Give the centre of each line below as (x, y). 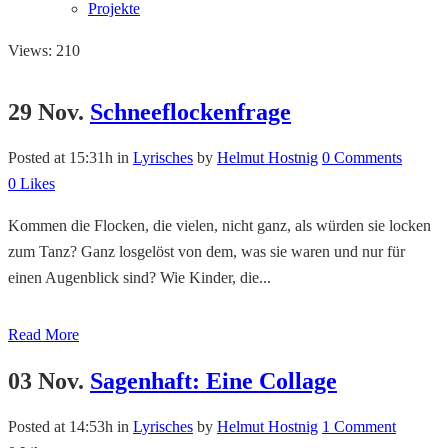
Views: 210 (44, 50)
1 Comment (359, 426)
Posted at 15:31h (60, 157)
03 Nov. (46, 380)
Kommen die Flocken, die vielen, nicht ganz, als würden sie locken (219, 225)
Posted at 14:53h (60, 426)
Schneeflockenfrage (190, 111)
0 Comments (362, 157)
